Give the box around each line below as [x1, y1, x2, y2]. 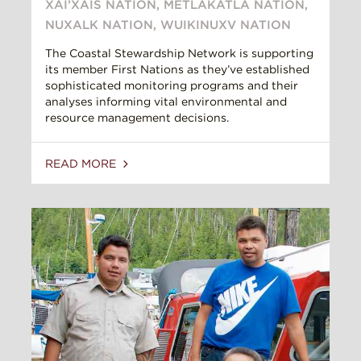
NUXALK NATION [45, 18, 153, 33]
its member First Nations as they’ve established [45, 63, 309, 77]
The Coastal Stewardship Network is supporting [45, 47, 313, 60]
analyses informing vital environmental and [45, 95, 287, 109]
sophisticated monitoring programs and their [45, 79, 298, 93]
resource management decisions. [45, 111, 229, 125]
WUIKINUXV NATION [160, 18, 291, 33]
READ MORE [45, 157, 119, 171]
